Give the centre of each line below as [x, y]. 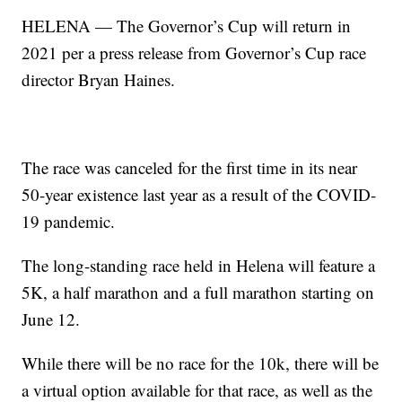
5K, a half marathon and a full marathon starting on [198, 293]
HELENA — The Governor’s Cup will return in [187, 26]
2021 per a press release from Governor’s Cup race [194, 53]
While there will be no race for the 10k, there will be [201, 363]
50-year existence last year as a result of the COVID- [199, 195]
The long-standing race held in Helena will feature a [199, 266]
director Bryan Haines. [99, 80]
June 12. [51, 319]
